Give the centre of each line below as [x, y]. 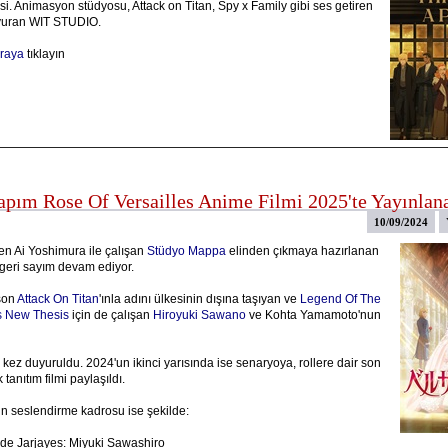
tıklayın [44, 54]
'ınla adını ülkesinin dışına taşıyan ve [199, 299]
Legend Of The [340, 299]
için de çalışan [110, 315]
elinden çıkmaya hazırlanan [302, 251]
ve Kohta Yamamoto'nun [313, 315]
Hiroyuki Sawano [199, 315]
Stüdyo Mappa [186, 251]
